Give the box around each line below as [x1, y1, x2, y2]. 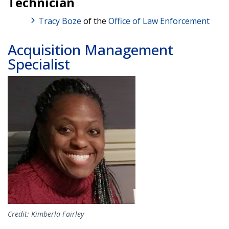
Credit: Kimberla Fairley [8, 209, 84, 219]
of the [81, 15, 108, 27]
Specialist [8, 54, 70, 74]
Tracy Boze [38, 15, 81, 27]
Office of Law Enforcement [108, 15, 210, 27]
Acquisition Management [8, 39, 173, 59]
